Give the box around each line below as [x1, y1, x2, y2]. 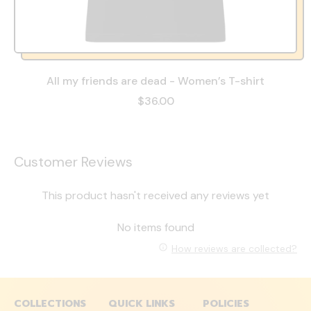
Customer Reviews [14, 152, 133, 171]
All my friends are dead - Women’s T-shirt [47, 73, 264, 88]
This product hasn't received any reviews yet [42, 187, 269, 203]
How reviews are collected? [171, 242, 297, 255]
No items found [117, 219, 194, 235]
